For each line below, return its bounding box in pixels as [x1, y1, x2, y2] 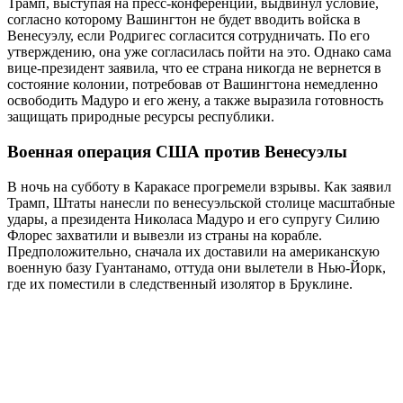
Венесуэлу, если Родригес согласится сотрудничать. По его [7, 28, 370, 44]
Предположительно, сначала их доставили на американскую [7, 243, 380, 259]
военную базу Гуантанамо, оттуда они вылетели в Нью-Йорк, [7, 259, 386, 275]
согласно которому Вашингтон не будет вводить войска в [7, 12, 361, 28]
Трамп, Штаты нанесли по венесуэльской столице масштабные [7, 194, 395, 210]
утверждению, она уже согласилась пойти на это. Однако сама [7, 44, 391, 60]
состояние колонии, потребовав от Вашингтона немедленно [7, 76, 378, 93]
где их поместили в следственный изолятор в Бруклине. [7, 275, 353, 291]
